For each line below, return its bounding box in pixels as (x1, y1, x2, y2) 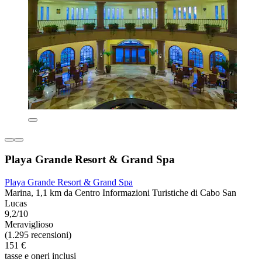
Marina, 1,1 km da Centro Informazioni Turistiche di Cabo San (5, 187, 236, 198)
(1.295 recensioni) (5, 229, 71, 240)
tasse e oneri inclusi (5, 250, 76, 261)
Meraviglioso (5, 219, 53, 229)
